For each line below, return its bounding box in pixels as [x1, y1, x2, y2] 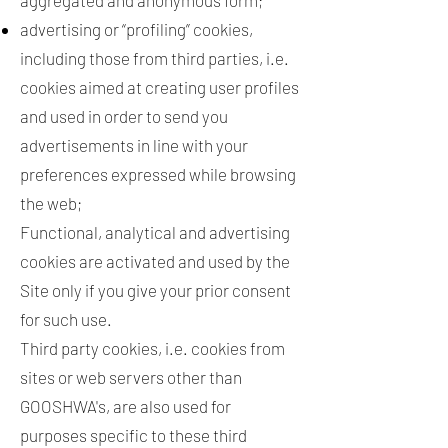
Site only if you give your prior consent [20, 280, 291, 300]
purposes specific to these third [20, 425, 247, 445]
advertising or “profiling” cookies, [20, 19, 253, 39]
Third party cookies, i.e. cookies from [20, 338, 285, 358]
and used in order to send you [20, 106, 228, 126]
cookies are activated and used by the [20, 251, 290, 271]
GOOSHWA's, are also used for [20, 396, 231, 416]
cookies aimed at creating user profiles [20, 77, 299, 97]
